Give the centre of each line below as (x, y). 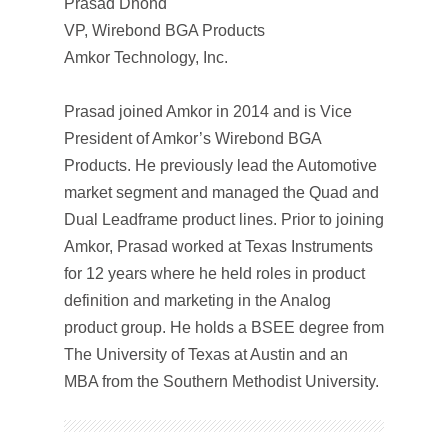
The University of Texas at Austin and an (206, 354)
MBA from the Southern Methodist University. (221, 381)
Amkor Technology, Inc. (146, 57)
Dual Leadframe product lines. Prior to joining (224, 219)
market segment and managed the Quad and (221, 192)
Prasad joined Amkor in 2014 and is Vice (208, 111)
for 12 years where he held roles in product (214, 273)
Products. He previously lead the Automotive (220, 165)
